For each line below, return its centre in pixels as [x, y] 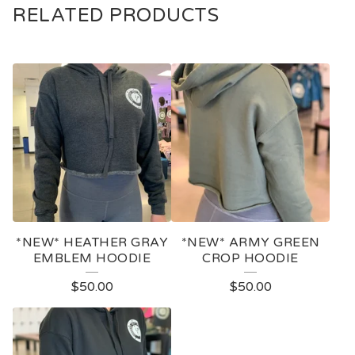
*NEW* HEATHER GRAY [92, 243]
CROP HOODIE [250, 259]
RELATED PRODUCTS [116, 16]
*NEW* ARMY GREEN [250, 243]
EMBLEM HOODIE [92, 259]
